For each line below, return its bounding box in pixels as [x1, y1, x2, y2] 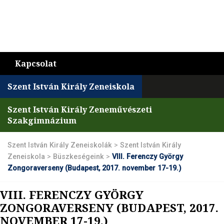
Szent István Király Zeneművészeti [7, 104, 152, 115]
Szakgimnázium [7, 115, 76, 126]
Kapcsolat [15, 58, 56, 69]
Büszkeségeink [53, 152, 104, 161]
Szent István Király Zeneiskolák [7, 141, 112, 149]
